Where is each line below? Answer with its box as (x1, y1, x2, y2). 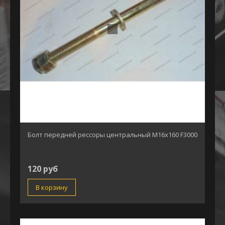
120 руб (28, 163, 58, 175)
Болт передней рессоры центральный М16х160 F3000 (28, 130, 197, 140)
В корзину (36, 183, 68, 192)
